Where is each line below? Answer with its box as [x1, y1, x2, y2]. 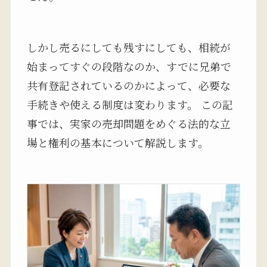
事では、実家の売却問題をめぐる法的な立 [26, 115, 231, 131]
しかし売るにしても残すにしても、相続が [26, 39, 231, 55]
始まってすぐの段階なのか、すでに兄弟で [26, 58, 231, 74]
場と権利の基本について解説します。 [26, 134, 209, 150]
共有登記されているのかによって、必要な [26, 77, 231, 93]
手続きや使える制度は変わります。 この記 [26, 96, 233, 112]
